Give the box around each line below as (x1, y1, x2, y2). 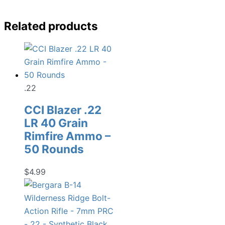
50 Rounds (24, 142, 84, 156)
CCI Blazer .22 (24, 103, 101, 117)
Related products (4, 19, 98, 33)
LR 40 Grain (24, 116, 88, 130)
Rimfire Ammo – (24, 129, 110, 143)
